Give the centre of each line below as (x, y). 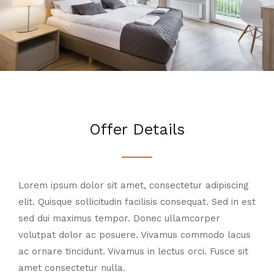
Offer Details (137, 129)
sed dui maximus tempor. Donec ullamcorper (119, 218)
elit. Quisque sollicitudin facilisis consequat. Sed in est (137, 202)
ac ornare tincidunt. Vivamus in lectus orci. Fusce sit (133, 251)
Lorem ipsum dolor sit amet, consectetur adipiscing (134, 185)
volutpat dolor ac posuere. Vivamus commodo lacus (135, 235)
